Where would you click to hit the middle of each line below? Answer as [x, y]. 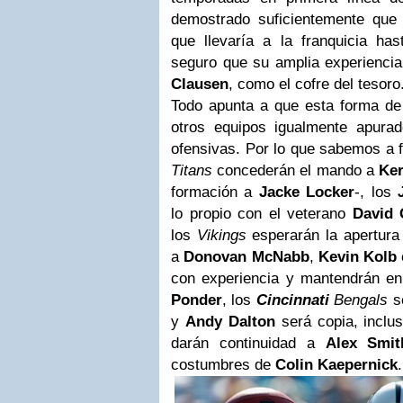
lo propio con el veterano [262, 214]
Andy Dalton [230, 322]
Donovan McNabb [246, 257]
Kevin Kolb [357, 257]
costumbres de [223, 365]
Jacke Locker [307, 193]
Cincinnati [292, 300]
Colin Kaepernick [336, 365]
